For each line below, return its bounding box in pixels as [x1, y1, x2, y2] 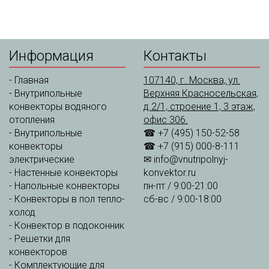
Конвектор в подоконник [14, 220, 124, 231]
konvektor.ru [144, 167, 196, 178]
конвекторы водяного [9, 101, 107, 112]
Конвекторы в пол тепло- [14, 193, 125, 205]
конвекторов [9, 246, 67, 258]
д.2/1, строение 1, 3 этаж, [144, 101, 255, 112]
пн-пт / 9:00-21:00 [144, 180, 218, 192]
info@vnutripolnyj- [154, 154, 228, 165]
